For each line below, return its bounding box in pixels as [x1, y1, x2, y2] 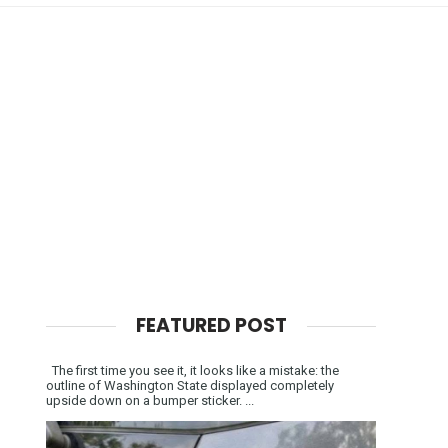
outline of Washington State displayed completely [46, 377, 334, 393]
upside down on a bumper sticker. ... [46, 392, 254, 408]
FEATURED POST [135, 311, 287, 339]
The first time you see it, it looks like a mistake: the [46, 362, 339, 378]
